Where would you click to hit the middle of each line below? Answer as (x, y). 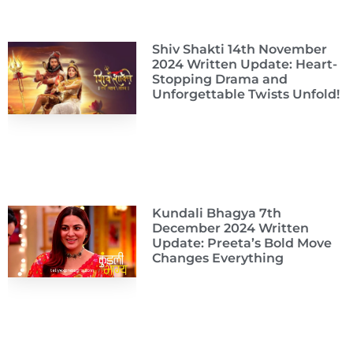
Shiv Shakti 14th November (239, 50)
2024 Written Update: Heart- (244, 65)
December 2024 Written (230, 228)
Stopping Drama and (219, 80)
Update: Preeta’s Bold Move (242, 243)
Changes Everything (217, 258)
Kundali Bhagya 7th (216, 213)
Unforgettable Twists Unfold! (245, 95)
